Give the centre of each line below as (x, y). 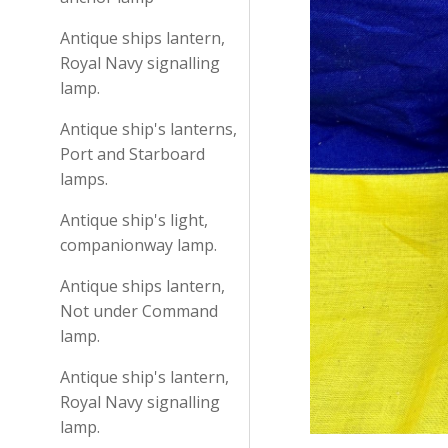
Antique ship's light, (134, 220)
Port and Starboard (132, 154)
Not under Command (139, 311)
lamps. (84, 179)
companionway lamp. (138, 245)
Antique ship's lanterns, (148, 129)
